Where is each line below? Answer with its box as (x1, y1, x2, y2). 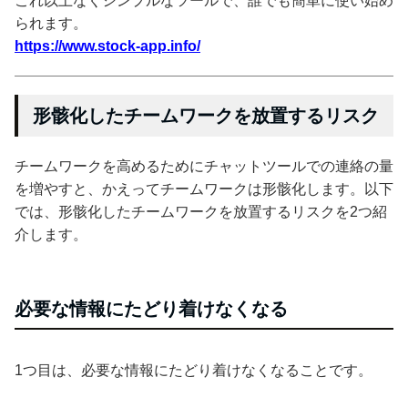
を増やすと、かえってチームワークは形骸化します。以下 (15, 180, 393, 197)
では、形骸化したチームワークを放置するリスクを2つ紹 (15, 203, 387, 219)
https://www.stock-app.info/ (15, 37, 200, 54)
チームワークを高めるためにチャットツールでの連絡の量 (15, 158, 393, 174)
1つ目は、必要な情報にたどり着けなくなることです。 (15, 362, 372, 378)
